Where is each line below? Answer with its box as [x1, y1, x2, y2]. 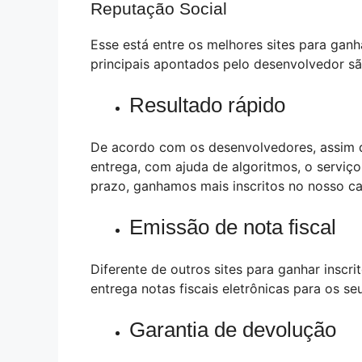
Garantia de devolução [129, 318, 336, 343]
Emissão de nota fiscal [129, 215, 336, 240]
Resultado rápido [129, 93, 285, 118]
